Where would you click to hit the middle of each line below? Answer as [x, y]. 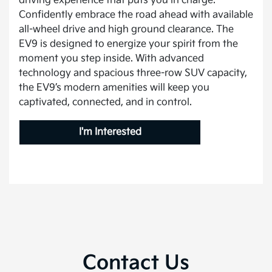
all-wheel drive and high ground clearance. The [126, 29]
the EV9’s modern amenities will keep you [114, 87]
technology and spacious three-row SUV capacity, [133, 73]
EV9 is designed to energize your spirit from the [128, 44]
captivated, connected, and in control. [105, 102]
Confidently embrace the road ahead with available [136, 15]
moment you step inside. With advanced [111, 58]
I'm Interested [110, 132]
